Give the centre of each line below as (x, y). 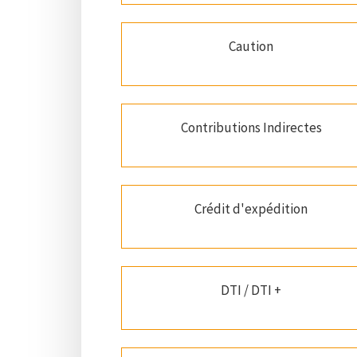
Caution (251, 47)
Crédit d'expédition (251, 209)
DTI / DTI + (251, 290)
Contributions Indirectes (251, 128)
